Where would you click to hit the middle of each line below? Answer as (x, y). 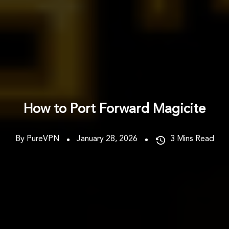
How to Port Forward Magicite (114, 109)
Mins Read (195, 139)
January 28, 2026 (107, 139)
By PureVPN (37, 139)
